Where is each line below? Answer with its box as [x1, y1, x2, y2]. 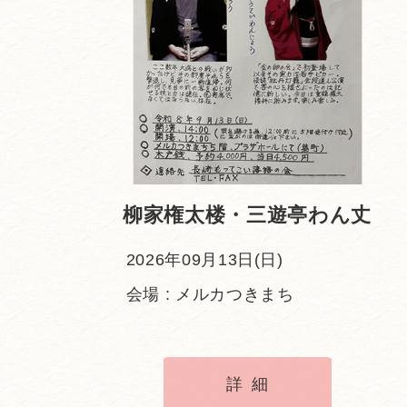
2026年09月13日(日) [125, 251, 283, 270]
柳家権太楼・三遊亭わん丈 [123, 204, 372, 227]
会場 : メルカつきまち [125, 284, 294, 303]
